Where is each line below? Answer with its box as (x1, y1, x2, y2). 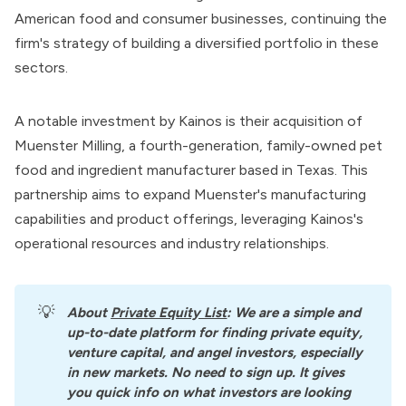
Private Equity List (111, 304, 227, 321)
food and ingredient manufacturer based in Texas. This (14, 161, 368, 179)
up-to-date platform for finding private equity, (67, 324, 363, 341)
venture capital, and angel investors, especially (67, 343, 363, 361)
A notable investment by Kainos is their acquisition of (14, 112, 362, 130)
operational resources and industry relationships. (14, 235, 329, 253)
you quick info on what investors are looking (67, 383, 352, 401)
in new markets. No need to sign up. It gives (67, 363, 345, 381)
